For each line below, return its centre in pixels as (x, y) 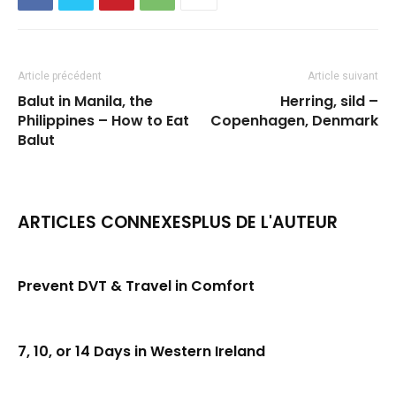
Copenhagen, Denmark (294, 121)
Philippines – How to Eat (103, 121)
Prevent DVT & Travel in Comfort (136, 286)
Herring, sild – (329, 101)
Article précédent (60, 76)
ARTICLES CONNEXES (105, 222)
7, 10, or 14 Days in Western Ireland (141, 351)
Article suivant (343, 76)
